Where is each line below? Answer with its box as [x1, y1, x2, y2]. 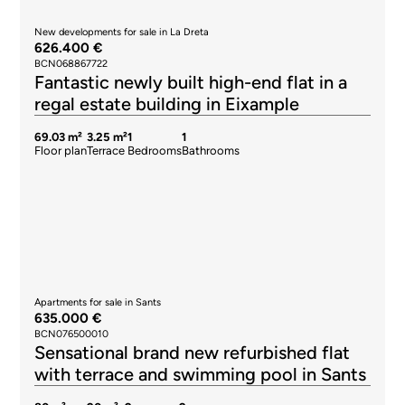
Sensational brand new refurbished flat [34, 342, 351, 363]
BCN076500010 [34, 328, 109, 340]
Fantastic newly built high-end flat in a [34, 71, 348, 93]
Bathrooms [182, 144, 240, 157]
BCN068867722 [34, 58, 108, 70]
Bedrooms [127, 144, 183, 157]
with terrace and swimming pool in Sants [34, 363, 367, 385]
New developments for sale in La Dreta [34, 26, 210, 38]
